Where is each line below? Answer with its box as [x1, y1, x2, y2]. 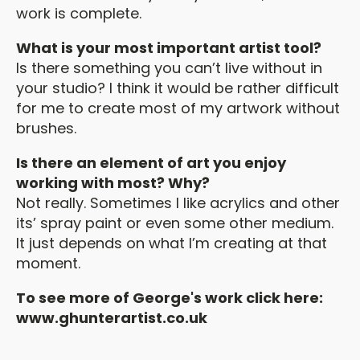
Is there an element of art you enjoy [16, 153, 286, 173]
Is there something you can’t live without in [16, 58, 322, 78]
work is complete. [16, 3, 141, 23]
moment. [16, 253, 80, 273]
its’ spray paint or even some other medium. [16, 213, 333, 233]
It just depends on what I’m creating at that [16, 233, 327, 253]
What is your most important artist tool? [16, 38, 321, 58]
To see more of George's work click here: [16, 288, 323, 308]
